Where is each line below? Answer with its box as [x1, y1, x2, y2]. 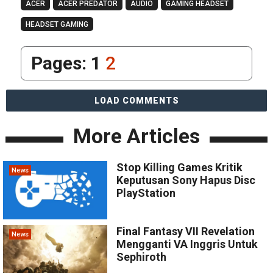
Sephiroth [116, 250, 167, 264]
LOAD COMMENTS [94, 96, 179, 106]
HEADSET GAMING [25, 20, 88, 29]
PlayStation [116, 186, 176, 200]
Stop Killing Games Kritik [116, 161, 243, 174]
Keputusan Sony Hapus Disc [116, 174, 256, 187]
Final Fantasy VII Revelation [116, 225, 255, 238]
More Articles [73, 124, 200, 149]
